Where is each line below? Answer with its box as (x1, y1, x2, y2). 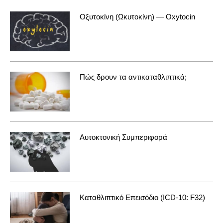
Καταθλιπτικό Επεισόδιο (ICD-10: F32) (80, 193, 205, 202)
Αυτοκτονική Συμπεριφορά (80, 132, 167, 141)
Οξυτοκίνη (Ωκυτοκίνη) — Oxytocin (80, 12, 195, 21)
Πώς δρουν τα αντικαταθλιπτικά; (80, 72, 187, 81)
